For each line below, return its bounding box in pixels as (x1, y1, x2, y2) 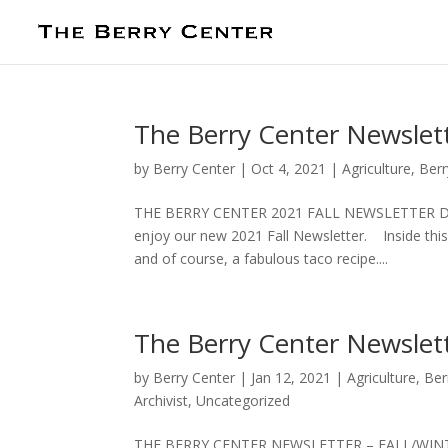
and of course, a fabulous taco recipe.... (134, 249, 389, 268)
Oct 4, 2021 (251, 159, 327, 178)
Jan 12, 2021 (251, 368, 332, 387)
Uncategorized (196, 391, 291, 410)
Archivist (134, 391, 189, 410)
